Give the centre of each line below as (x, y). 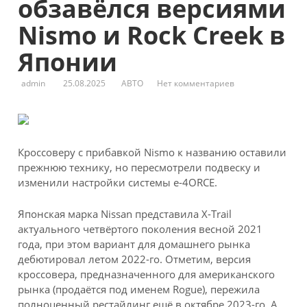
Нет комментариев (196, 83)
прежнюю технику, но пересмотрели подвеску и (139, 167)
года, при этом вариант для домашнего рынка (134, 244)
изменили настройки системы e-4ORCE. (118, 182)
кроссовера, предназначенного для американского (147, 274)
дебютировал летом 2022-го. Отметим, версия (135, 259)
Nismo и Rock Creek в (152, 36)
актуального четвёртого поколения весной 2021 (140, 229)
